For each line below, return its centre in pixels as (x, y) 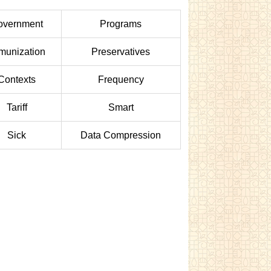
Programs (121, 24)
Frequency (121, 80)
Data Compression (121, 135)
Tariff (17, 107)
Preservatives (121, 52)
